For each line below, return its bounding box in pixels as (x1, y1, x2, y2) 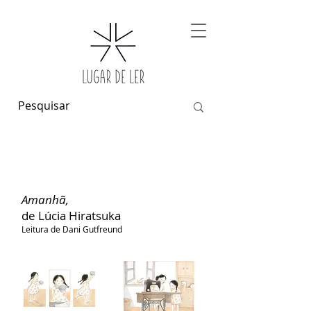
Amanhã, (22, 192, 72, 208)
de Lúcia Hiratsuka (22, 208, 121, 224)
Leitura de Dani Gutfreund (22, 224, 122, 235)
